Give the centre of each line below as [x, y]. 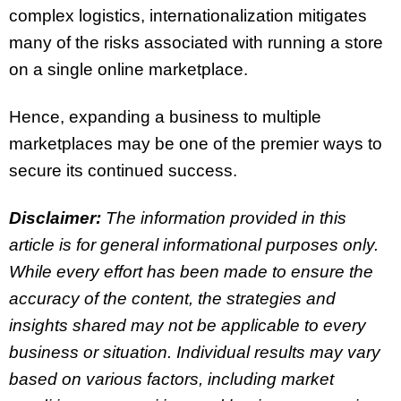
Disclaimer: [57, 218]
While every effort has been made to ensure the [191, 271]
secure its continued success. [128, 171]
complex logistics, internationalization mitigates [188, 16]
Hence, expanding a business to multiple [165, 117]
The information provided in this [226, 218]
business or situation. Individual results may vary [195, 352]
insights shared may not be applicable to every [188, 325]
